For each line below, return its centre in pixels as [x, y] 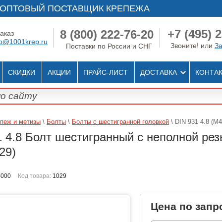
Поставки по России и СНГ [109, 46]
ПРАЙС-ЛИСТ [106, 72]
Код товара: [34, 176]
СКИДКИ [22, 72]
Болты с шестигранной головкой [120, 122]
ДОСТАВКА [159, 72]
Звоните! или [193, 46]
